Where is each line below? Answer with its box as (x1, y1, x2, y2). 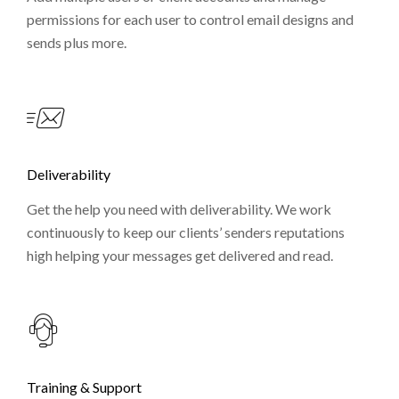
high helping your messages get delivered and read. (27, 246, 333, 264)
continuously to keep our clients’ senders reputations (27, 223, 345, 240)
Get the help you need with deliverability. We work (27, 199, 331, 217)
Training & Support (27, 378, 142, 395)
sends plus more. (27, 33, 126, 51)
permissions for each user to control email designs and (27, 10, 354, 28)
